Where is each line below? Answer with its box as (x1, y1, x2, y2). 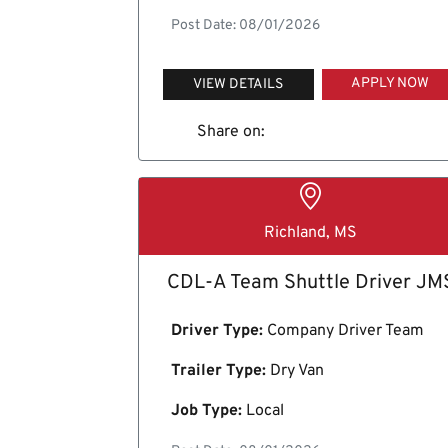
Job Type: (171, 401, 242, 422)
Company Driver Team (263, 321, 424, 342)
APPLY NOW (351, 74, 429, 92)
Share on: (196, 121, 265, 142)
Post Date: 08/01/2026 (171, 16, 320, 34)
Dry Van (266, 361, 324, 382)
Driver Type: (171, 321, 263, 342)
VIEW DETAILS (193, 75, 284, 93)
